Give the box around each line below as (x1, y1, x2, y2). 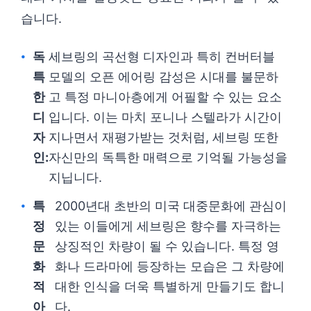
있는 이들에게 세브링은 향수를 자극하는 (54, 219, 281, 234)
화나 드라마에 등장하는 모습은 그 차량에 (54, 259, 285, 274)
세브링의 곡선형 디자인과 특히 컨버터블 (49, 49, 275, 65)
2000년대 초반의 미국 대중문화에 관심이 (54, 199, 287, 214)
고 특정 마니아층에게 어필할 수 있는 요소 (49, 90, 282, 105)
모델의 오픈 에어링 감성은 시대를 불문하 (49, 69, 278, 85)
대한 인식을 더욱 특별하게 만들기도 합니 (54, 279, 285, 294)
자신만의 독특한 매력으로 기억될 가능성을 (49, 150, 287, 165)
